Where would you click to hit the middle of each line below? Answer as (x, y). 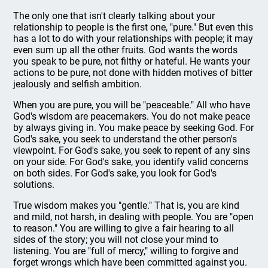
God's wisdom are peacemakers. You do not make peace (132, 116)
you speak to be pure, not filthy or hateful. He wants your (132, 61)
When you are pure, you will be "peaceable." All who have (132, 105)
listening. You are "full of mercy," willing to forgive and (126, 251)
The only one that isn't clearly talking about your (114, 16)
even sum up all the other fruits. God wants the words (126, 50)
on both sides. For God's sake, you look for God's (115, 173)
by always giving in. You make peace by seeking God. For (134, 128)
